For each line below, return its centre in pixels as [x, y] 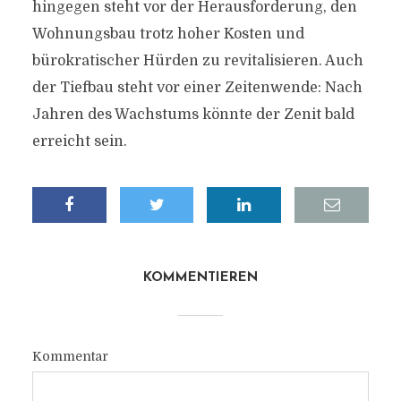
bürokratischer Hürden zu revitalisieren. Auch [197, 61]
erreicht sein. [79, 141]
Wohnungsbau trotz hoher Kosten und [168, 34]
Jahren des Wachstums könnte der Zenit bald [193, 115]
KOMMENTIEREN [200, 278]
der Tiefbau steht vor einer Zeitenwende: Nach [197, 88]
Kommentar [70, 356]
